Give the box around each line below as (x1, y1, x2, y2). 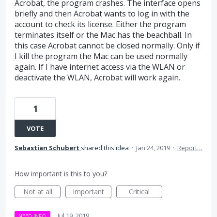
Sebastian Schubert (15, 143, 79, 152)
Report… (177, 143, 202, 152)
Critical (129, 187, 150, 196)
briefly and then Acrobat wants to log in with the (15, 8, 189, 19)
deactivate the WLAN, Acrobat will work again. (15, 72, 180, 83)
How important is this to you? (15, 169, 107, 178)
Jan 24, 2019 (136, 143, 170, 152)
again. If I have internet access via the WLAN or (15, 62, 185, 72)
